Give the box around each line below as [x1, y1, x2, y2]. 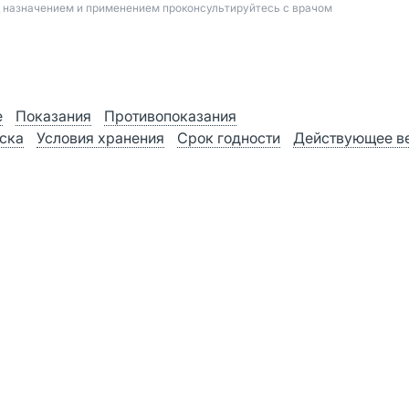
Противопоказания [104, 107, 236, 125]
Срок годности [177, 129, 280, 147]
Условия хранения [37, 129, 164, 147]
